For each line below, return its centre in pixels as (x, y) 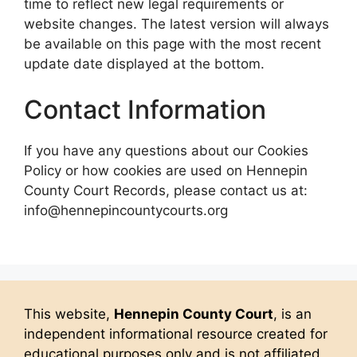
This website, (69, 314)
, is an (292, 314)
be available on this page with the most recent (173, 44)
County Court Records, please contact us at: (166, 190)
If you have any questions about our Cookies (166, 150)
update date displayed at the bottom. (144, 64)
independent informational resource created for (176, 334)
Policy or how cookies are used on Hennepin (166, 170)
